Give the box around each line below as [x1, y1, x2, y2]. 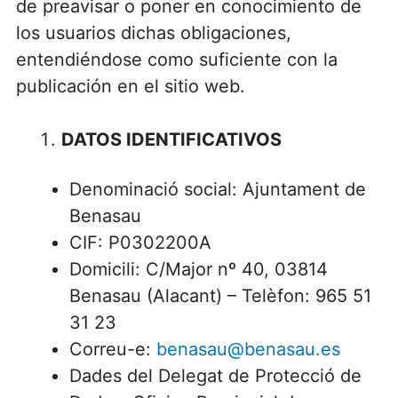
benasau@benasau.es [155, 338, 340, 360]
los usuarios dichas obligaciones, [15, 22, 291, 44]
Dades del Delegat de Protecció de [68, 364, 362, 386]
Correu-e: [68, 338, 156, 360]
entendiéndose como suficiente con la [15, 49, 338, 71]
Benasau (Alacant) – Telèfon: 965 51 [68, 284, 371, 306]
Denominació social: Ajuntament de [68, 178, 366, 200]
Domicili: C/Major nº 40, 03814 [68, 258, 328, 280]
